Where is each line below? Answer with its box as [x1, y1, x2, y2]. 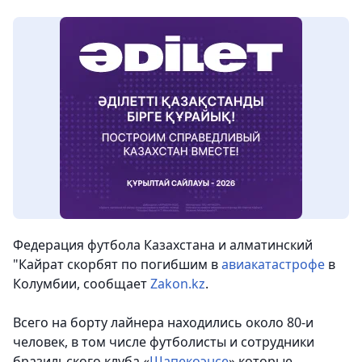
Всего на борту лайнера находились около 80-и [13, 314, 314, 332]
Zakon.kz [150, 275, 205, 293]
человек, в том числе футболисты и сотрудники [13, 333, 314, 351]
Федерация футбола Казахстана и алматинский [13, 236, 313, 255]
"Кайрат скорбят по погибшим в [13, 255, 221, 274]
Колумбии [13, 275, 77, 293]
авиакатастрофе [221, 255, 328, 274]
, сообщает [77, 275, 150, 293]
